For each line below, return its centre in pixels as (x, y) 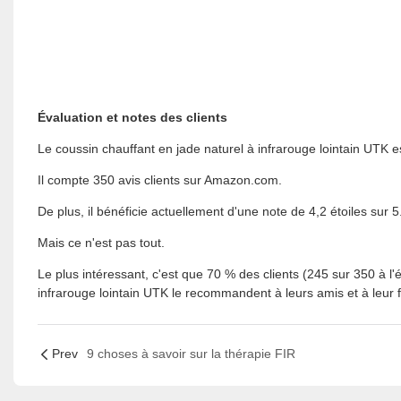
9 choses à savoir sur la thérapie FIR (191, 354)
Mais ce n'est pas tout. (101, 242)
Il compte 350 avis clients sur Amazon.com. (159, 179)
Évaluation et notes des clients (132, 117)
